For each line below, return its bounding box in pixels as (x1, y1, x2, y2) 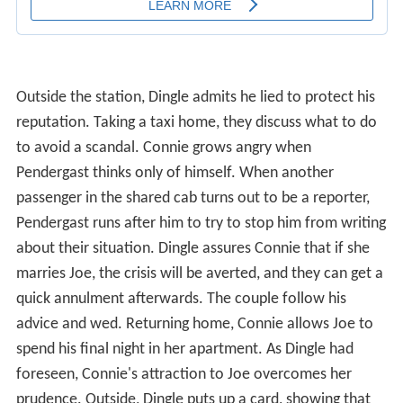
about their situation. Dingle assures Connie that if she (15, 240, 370, 258)
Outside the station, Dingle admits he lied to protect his (15, 89, 375, 107)
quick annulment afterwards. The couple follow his (15, 291, 346, 309)
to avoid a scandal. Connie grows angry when (15, 139, 311, 157)
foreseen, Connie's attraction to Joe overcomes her (15, 366, 352, 384)
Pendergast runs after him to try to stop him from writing (15, 215, 386, 233)
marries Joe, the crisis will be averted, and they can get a (15, 265, 383, 283)
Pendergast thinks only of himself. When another (15, 165, 334, 183)
